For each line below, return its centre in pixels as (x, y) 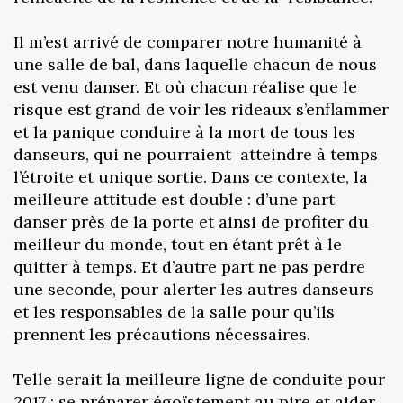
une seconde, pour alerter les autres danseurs (194, 289)
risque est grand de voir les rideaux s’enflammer (201, 109)
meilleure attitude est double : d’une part (174, 199)
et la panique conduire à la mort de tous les (184, 131)
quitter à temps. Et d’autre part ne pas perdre (189, 266)
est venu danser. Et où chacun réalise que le (185, 86)
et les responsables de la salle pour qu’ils (174, 311)
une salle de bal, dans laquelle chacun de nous (195, 64)
